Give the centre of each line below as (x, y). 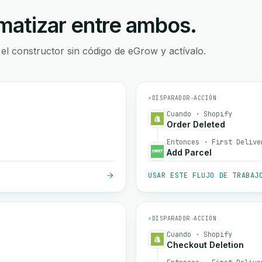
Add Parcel (189, 152)
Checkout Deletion (205, 245)
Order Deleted (196, 124)
